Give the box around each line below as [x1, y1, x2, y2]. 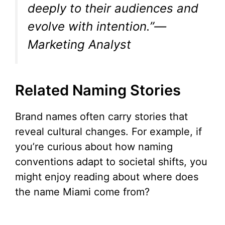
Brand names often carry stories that [15, 110, 188, 123]
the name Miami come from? [15, 186, 150, 198]
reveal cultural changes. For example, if [15, 126, 202, 138]
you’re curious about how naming [15, 141, 173, 153]
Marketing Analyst [28, 37, 131, 52]
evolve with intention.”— [28, 19, 166, 34]
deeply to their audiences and [28, 1, 198, 16]
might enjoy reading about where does [15, 171, 198, 183]
